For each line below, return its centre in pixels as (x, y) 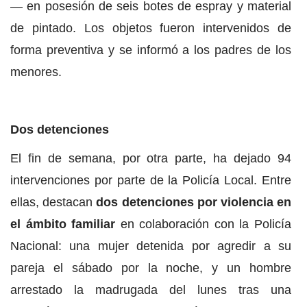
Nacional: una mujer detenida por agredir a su (151, 246)
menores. (36, 72)
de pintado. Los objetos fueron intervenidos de (151, 28)
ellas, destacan (53, 202)
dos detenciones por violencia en (194, 202)
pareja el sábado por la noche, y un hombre (151, 268)
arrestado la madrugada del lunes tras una (151, 290)
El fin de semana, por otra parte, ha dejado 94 (151, 159)
